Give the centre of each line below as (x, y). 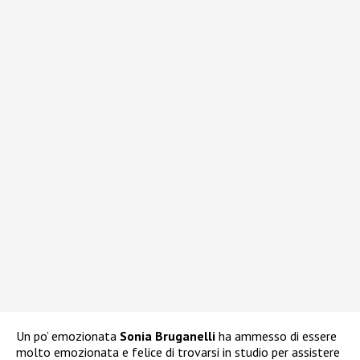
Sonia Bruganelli (168, 336)
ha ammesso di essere (276, 336)
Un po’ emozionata (68, 336)
